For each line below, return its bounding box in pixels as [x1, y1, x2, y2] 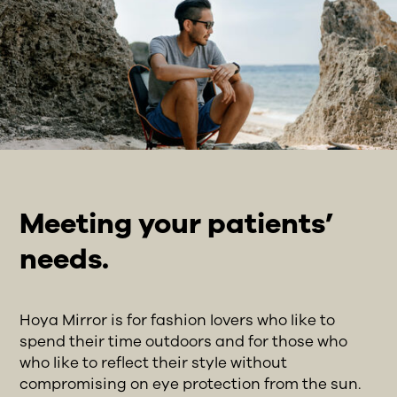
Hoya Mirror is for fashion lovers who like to [19, 309, 336, 331]
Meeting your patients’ [19, 204, 335, 243]
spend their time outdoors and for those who [19, 331, 348, 352]
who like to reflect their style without [19, 352, 288, 373]
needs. [19, 239, 110, 278]
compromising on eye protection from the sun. [19, 373, 362, 394]
